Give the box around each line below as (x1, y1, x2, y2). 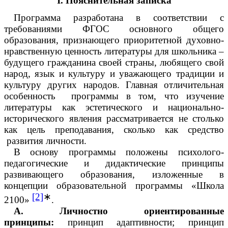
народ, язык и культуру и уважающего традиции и (4, 68, 224, 79)
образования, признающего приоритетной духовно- (4, 35, 224, 46)
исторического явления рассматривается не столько (4, 113, 224, 124)
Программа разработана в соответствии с (13, 12, 224, 23)
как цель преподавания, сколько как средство (4, 124, 224, 135)
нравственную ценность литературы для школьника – (4, 46, 224, 57)
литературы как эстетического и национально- (4, 102, 224, 113)
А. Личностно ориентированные (13, 206, 224, 217)
